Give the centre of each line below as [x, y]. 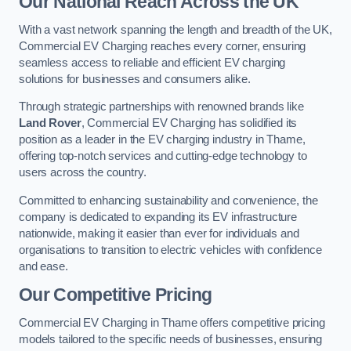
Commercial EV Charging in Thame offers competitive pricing [172, 322]
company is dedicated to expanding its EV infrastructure [158, 217]
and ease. [43, 266]
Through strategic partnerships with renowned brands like [161, 107]
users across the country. [83, 173]
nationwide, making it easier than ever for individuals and [159, 233]
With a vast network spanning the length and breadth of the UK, [175, 29]
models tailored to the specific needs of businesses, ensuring [171, 339]
